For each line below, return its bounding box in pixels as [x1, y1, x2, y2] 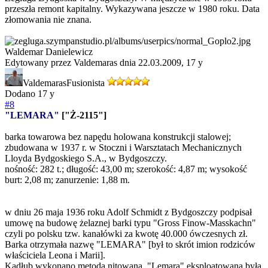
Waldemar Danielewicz [5, 47, 93, 57]
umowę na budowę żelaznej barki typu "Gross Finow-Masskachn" [5, 218, 256, 229]
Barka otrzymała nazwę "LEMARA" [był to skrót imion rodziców [5, 239, 255, 250]
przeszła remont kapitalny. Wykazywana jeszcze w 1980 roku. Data [5, 4, 260, 14]
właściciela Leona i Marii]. [5, 250, 105, 261]
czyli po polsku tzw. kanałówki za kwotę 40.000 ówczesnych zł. [5, 229, 248, 239]
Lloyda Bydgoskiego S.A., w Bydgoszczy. [5, 153, 167, 164]
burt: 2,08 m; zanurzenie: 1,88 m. [5, 175, 130, 185]
